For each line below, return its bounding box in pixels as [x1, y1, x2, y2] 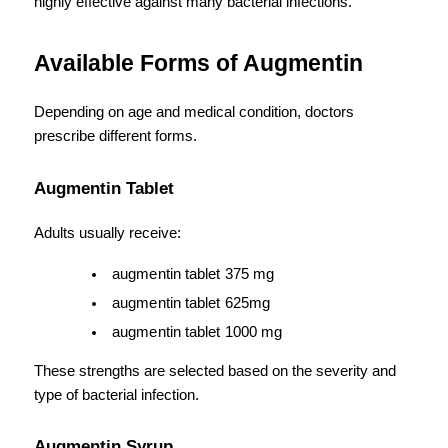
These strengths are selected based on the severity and [34, 362, 396, 379]
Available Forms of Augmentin [34, 50, 363, 76]
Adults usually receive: [34, 224, 181, 241]
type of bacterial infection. [34, 386, 199, 403]
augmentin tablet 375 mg [112, 265, 275, 282]
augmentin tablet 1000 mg [112, 323, 283, 340]
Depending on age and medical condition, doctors [34, 104, 354, 120]
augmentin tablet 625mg [112, 294, 271, 311]
